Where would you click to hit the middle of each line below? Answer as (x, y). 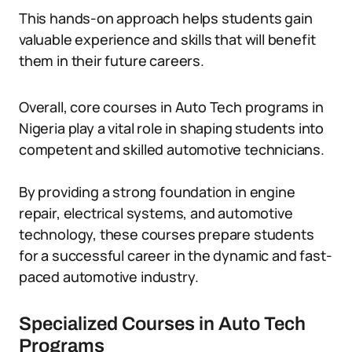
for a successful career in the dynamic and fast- (176, 255)
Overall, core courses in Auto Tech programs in (171, 107)
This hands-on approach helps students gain (166, 18)
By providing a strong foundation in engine (157, 192)
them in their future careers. (112, 60)
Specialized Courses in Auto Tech (162, 324)
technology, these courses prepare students (167, 234)
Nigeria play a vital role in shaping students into (172, 128)
